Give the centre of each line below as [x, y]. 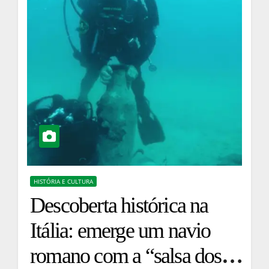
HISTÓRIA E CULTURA [63, 182]
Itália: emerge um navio [120, 231]
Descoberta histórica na [119, 206]
